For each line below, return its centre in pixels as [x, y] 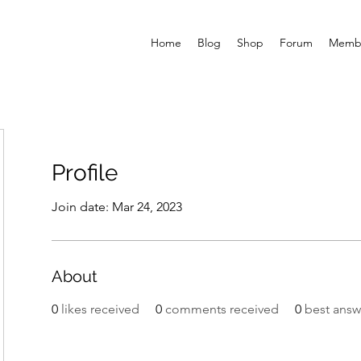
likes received [100, 309]
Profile [85, 173]
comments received [222, 309]
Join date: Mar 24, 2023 [117, 207]
